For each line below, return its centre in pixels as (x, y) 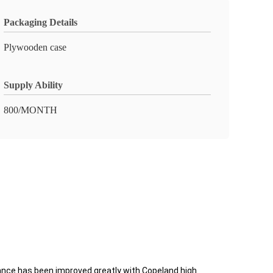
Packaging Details (41, 22)
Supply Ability (33, 85)
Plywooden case (35, 47)
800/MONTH (30, 110)
